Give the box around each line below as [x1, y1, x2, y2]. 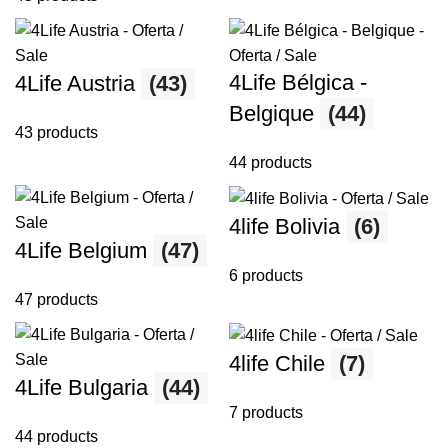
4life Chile [229, 351, 331, 377]
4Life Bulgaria [15, 375, 154, 401]
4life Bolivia [229, 214, 346, 240]
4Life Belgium [15, 238, 153, 264]
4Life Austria [15, 71, 141, 97]
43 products [15, 124, 98, 142]
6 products [229, 267, 303, 285]
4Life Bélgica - [229, 70, 367, 96]
